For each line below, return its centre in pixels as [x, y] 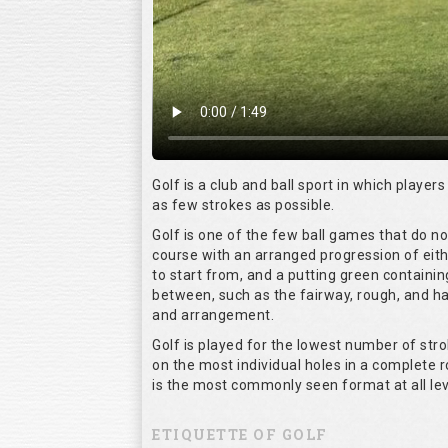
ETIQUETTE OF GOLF [240, 435]
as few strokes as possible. [243, 205]
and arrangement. [213, 315]
